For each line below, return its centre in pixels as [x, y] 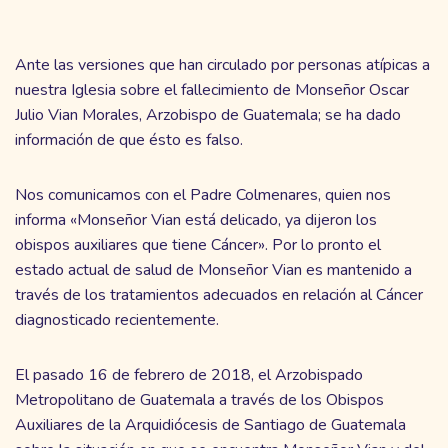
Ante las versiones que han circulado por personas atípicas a [222, 64]
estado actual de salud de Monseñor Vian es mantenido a [213, 269]
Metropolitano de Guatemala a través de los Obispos [199, 399]
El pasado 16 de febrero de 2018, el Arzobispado [189, 374]
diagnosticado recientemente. [117, 319]
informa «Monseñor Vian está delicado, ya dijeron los [196, 219]
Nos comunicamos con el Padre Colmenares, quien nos [203, 194]
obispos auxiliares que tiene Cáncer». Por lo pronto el [198, 244]
